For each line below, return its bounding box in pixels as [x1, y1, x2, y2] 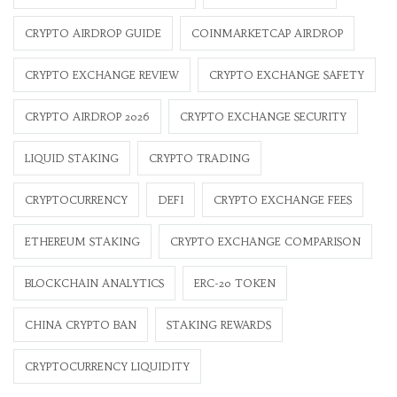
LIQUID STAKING [25, 152, 119, 166]
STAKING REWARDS [167, 318, 271, 332]
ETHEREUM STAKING [25, 235, 140, 249]
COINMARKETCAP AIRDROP [191, 27, 343, 41]
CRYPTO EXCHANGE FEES [214, 193, 352, 207]
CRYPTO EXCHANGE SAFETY [209, 68, 364, 82]
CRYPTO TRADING [149, 152, 250, 166]
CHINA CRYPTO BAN [25, 318, 136, 332]
